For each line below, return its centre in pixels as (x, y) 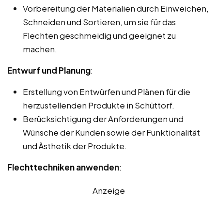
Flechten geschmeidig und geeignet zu (99, 35)
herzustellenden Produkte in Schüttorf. (99, 105)
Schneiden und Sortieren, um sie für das (99, 22)
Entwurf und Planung (49, 70)
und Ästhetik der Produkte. (75, 146)
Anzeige (108, 190)
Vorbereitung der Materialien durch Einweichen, (116, 8)
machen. (40, 49)
